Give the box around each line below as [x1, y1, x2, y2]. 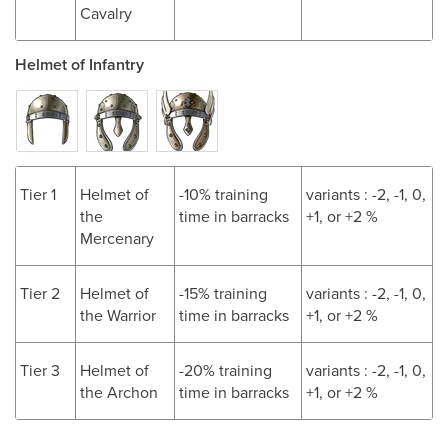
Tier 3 [20, 359, 60, 381]
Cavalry [80, 2, 132, 24]
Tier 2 [20, 282, 60, 304]
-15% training [179, 282, 267, 304]
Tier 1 [20, 183, 56, 205]
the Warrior [80, 304, 156, 326]
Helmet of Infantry [15, 53, 144, 76]
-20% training [179, 359, 272, 381]
